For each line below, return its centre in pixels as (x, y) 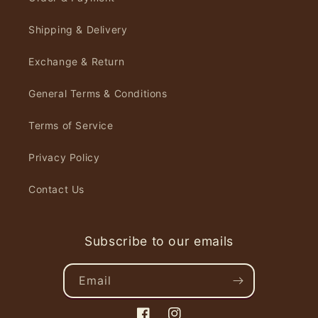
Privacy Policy (64, 157)
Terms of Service (71, 125)
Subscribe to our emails (159, 241)
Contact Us (56, 189)
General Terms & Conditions (98, 93)
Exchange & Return (77, 61)
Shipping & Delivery (78, 29)
